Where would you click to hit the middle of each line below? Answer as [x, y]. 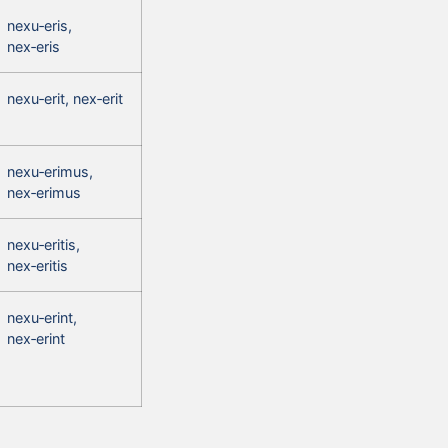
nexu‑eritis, [43, 244]
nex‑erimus [44, 192]
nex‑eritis [37, 265]
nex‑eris [33, 46]
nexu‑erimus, [50, 171]
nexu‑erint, [42, 317]
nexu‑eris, [39, 25]
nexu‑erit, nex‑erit [65, 98]
